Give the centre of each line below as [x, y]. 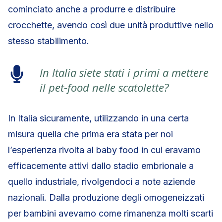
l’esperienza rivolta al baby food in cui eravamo [104, 150]
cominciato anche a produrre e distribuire [92, 9]
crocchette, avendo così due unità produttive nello [111, 25]
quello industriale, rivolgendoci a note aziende [102, 182]
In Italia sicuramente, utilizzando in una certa [98, 118]
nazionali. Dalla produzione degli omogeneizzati [106, 197]
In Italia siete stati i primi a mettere [124, 72]
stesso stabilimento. [49, 41]
